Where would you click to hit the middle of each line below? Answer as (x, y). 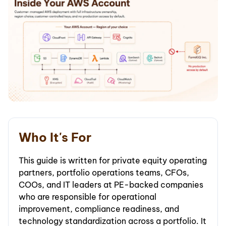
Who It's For (55, 137)
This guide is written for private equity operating (113, 161)
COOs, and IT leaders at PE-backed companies (111, 185)
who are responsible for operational (88, 197)
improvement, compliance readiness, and (99, 209)
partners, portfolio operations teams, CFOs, (104, 173)
